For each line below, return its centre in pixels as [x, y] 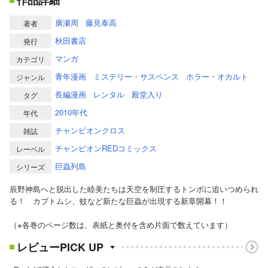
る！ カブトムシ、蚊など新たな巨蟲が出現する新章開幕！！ [118, 201]
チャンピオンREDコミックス [106, 148]
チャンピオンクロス [90, 130]
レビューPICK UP [60, 247]
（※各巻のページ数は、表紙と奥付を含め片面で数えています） [121, 225]
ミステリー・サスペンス [136, 77]
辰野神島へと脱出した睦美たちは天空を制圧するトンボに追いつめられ [134, 189]
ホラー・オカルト [217, 77]
